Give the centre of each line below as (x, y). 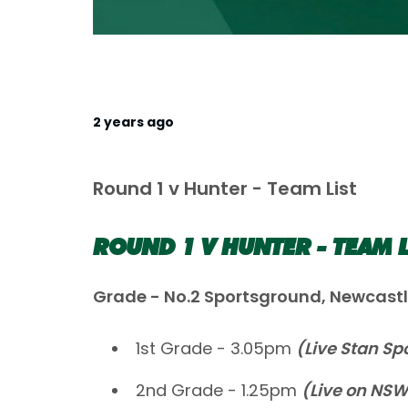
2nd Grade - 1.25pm (219, 390)
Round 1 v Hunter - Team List (225, 189)
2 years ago (133, 122)
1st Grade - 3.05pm (216, 348)
